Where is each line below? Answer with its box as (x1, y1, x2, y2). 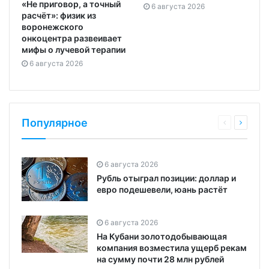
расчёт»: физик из (22, 10, 96, 20)
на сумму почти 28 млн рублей (97, 253, 224, 264)
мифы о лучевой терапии (22, 44, 125, 55)
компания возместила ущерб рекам (97, 242, 247, 253)
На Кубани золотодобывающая (97, 231, 227, 241)
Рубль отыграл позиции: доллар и (97, 172, 236, 183)
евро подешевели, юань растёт (97, 184, 228, 195)
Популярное (22, 116, 88, 129)
